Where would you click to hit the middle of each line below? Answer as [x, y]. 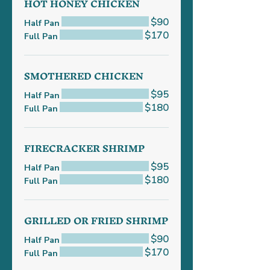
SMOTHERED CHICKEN [84, 76]
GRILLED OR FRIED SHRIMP [96, 221]
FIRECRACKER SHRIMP [84, 148]
